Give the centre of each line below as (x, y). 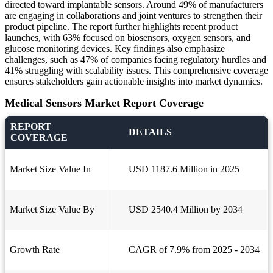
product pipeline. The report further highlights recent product (121, 27)
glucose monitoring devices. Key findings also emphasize (115, 49)
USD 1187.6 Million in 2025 (184, 169)
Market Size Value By (52, 210)
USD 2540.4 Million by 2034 (186, 210)
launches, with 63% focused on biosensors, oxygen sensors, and (128, 38)
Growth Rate (35, 250)
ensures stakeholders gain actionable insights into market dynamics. (134, 82)
